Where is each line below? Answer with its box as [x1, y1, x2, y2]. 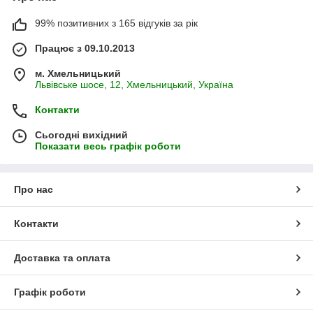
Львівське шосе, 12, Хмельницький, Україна [35, 78, 233, 90]
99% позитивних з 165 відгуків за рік [35, 17, 198, 29]
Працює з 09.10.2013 [35, 42, 135, 54]
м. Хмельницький [35, 67, 121, 79]
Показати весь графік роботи [35, 140, 181, 152]
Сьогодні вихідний [35, 129, 128, 140]
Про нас [14, 183, 53, 195]
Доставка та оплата [14, 252, 110, 263]
